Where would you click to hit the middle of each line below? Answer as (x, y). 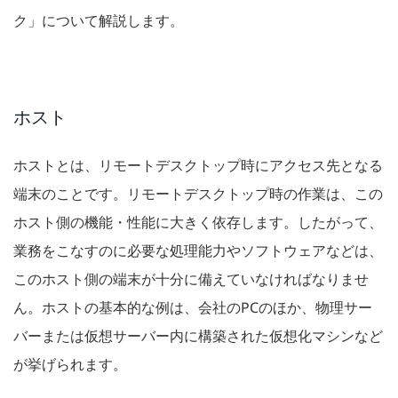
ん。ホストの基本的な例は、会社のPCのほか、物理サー (193, 308)
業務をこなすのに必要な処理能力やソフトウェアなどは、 (198, 251)
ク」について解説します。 (99, 21)
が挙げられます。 (70, 365)
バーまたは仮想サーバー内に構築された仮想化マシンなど (198, 336)
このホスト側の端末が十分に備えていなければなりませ (191, 279)
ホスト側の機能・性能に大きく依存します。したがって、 (198, 223)
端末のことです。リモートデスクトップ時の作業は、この (198, 194)
